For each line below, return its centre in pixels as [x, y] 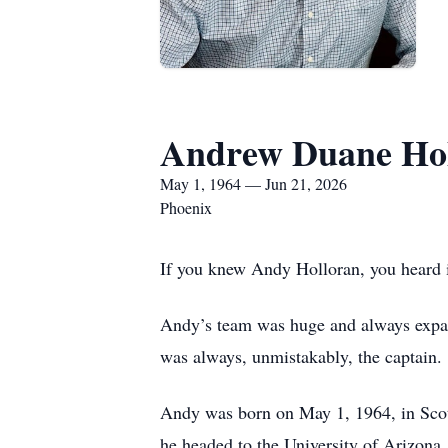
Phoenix [186, 207]
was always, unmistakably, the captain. [301, 356]
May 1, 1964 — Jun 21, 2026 [253, 183]
